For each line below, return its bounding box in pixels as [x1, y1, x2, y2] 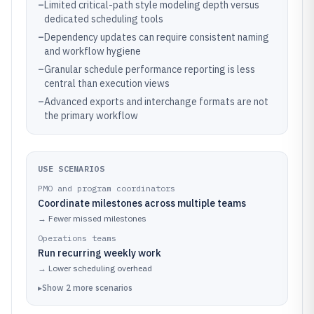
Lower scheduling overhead [48, 263, 152, 273]
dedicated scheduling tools [44, 13, 163, 25]
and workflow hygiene [44, 45, 141, 57]
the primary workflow [44, 109, 138, 122]
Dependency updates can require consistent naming [44, 31, 269, 43]
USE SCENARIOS [38, 163, 104, 174]
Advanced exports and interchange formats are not [44, 95, 268, 108]
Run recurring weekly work [38, 247, 161, 259]
